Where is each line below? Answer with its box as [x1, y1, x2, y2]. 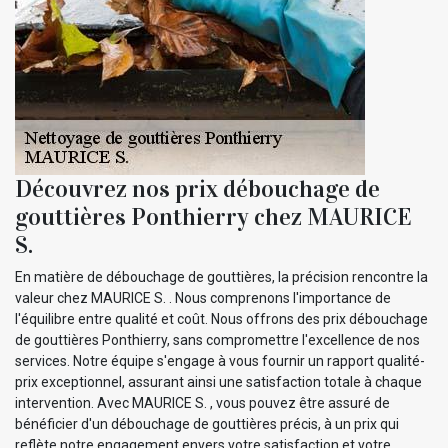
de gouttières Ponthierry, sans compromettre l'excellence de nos [15, 332, 420, 349]
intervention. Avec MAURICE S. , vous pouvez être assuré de [15, 395, 390, 412]
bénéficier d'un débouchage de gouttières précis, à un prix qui [15, 416, 399, 433]
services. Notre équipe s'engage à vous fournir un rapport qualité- [15, 353, 425, 370]
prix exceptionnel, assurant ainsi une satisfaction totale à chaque [15, 374, 422, 391]
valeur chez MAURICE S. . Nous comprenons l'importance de [15, 290, 391, 307]
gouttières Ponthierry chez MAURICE [15, 202, 412, 233]
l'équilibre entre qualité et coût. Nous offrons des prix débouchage [15, 311, 428, 328]
